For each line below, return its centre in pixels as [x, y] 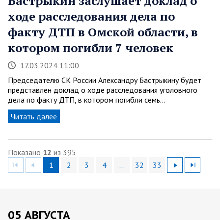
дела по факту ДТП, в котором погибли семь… [87, 100]
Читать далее [34, 117]
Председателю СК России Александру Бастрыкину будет [105, 80]
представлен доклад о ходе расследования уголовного [103, 90]
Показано [25, 152]
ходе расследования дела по [91, 16]
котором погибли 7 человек [91, 48]
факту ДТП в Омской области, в [103, 32]
